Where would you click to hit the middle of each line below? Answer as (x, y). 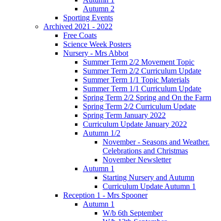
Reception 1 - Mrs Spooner (105, 195)
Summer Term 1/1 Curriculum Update (142, 88)
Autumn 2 (99, 8)
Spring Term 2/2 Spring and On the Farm (147, 97)
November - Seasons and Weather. (156, 142)
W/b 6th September (133, 213)
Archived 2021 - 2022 (78, 26)
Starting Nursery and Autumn (148, 177)
